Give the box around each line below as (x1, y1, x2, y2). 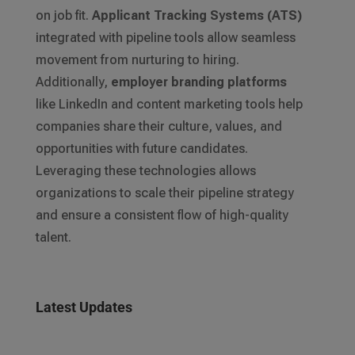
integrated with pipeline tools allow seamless (35, 30, 296, 46)
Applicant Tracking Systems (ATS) (91, 8, 302, 24)
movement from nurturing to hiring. (35, 52, 239, 68)
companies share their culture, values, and (35, 119, 282, 135)
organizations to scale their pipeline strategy (35, 185, 294, 201)
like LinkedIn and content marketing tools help (35, 97, 303, 113)
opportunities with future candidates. (35, 141, 248, 157)
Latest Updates (35, 299, 132, 316)
